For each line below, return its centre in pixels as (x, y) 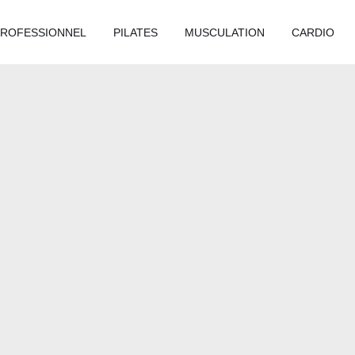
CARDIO (313, 32)
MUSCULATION (225, 32)
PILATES (136, 32)
